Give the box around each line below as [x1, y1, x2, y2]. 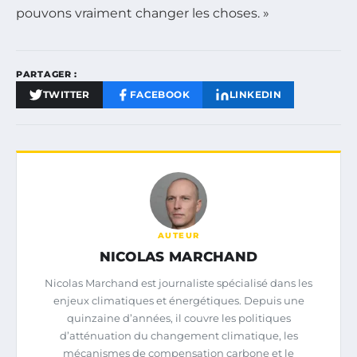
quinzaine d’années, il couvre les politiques [66, 311, 291, 324]
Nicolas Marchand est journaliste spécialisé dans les [45, 276, 312, 289]
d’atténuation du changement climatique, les [59, 328, 298, 342]
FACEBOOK [129, 88, 190, 100]
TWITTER [43, 88, 90, 100]
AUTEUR [157, 229, 200, 241]
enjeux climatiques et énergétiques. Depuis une [53, 293, 304, 307]
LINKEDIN [229, 88, 282, 100]
